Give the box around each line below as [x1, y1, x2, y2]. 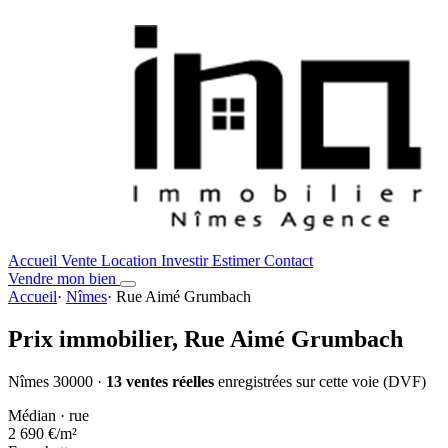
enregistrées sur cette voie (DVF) [214, 372, 426, 390]
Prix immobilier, [8, 325, 184, 352]
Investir [161, 252, 212, 269]
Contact [264, 252, 313, 269]
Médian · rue [8, 406, 89, 424]
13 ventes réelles [106, 372, 214, 390]
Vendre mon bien [8, 270, 120, 287]
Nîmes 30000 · [8, 372, 106, 390]
